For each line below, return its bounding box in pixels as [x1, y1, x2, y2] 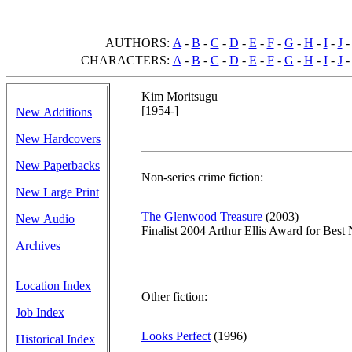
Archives [16, 239, 60, 252]
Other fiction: [141, 290, 207, 303]
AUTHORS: [104, 36, 170, 49]
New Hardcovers [16, 132, 101, 145]
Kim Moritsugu [141, 90, 218, 103]
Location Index [16, 279, 91, 292]
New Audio [16, 212, 75, 225]
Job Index [16, 306, 64, 319]
